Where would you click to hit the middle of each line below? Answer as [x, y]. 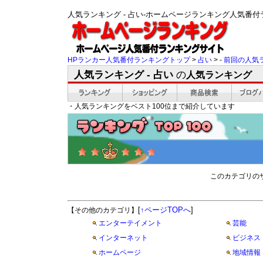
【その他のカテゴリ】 [103, 210]
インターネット [123, 238]
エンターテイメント [130, 223]
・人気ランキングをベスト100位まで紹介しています [151, 106]
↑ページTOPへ [166, 210]
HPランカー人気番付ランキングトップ [129, 60]
